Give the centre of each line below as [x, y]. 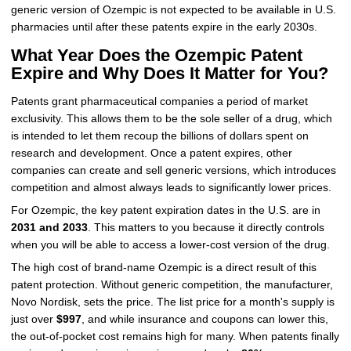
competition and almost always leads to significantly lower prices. [171, 188]
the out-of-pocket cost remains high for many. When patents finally [175, 336]
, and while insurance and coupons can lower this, [204, 319]
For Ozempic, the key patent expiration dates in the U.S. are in [165, 210]
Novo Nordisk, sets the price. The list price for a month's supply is [172, 302]
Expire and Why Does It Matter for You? [169, 74]
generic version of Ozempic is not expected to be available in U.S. [173, 9]
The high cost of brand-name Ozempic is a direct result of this [163, 267]
